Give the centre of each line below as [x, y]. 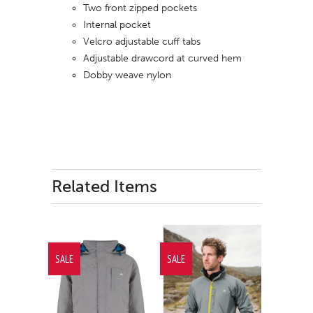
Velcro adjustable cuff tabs [142, 42]
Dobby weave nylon [127, 75]
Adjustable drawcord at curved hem [162, 59]
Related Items [104, 186]
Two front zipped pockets [140, 8]
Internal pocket [117, 25]
